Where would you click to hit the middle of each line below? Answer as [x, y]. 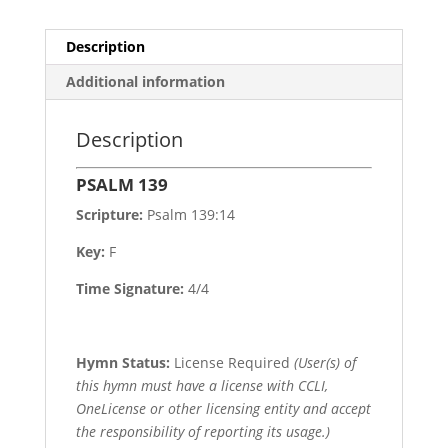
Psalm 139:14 [188, 214]
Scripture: [109, 214]
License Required [231, 362]
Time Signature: [131, 288]
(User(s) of [324, 362]
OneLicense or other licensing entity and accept [223, 408]
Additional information [145, 81]
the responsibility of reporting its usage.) [202, 431]
